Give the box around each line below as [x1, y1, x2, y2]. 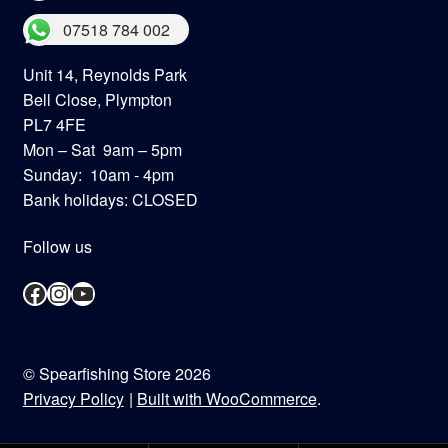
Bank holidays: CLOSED [22, 187, 202, 211]
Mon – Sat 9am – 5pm [22, 137, 182, 161]
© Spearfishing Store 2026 [22, 361, 211, 385]
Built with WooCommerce [136, 386, 317, 410]
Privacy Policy [22, 386, 124, 410]
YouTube [69, 274, 162, 310]
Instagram [45, 274, 152, 310]
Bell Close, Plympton [22, 87, 172, 111]
